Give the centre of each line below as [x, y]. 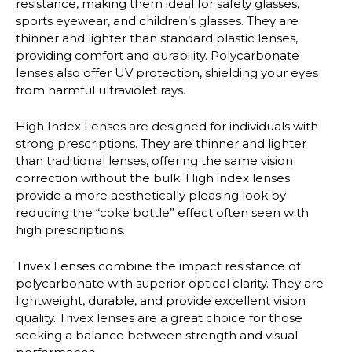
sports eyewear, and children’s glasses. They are [157, 20]
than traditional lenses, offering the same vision [154, 161]
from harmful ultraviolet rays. [101, 90]
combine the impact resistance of [198, 266]
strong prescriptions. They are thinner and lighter [161, 144]
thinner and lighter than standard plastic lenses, [157, 38]
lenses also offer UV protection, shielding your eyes [167, 72]
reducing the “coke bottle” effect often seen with [162, 213]
